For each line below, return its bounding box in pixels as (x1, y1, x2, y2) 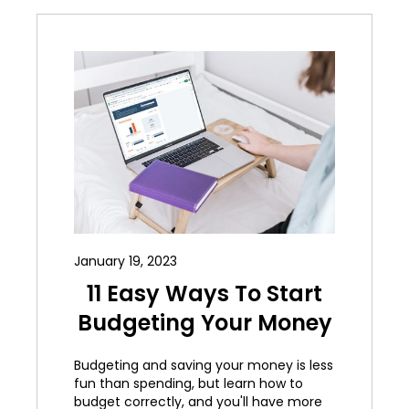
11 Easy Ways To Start (87, 278, 322, 309)
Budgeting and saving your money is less (74, 356, 333, 375)
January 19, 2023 (74, 252, 177, 271)
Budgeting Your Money (77, 308, 332, 339)
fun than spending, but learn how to (74, 374, 303, 393)
